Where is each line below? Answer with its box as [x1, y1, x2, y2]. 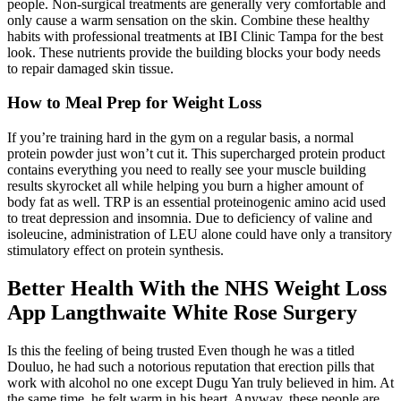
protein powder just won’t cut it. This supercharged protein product [7, 146, 385, 162]
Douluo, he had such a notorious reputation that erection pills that [7, 358, 374, 374]
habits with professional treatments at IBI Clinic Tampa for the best [7, 28, 383, 44]
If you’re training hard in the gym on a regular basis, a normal [7, 130, 354, 146]
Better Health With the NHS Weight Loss [7, 277, 387, 301]
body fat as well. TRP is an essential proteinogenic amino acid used [7, 194, 386, 210]
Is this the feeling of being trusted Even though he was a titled [7, 342, 354, 358]
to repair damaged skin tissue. [7, 60, 174, 76]
